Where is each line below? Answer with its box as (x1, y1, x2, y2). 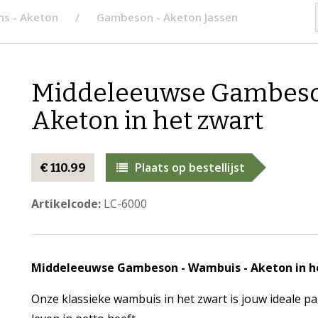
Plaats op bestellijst (134, 160, 245, 175)
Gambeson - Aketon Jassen (97, 10, 238, 24)
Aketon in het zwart (31, 105, 263, 136)
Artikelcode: (31, 196, 101, 212)
